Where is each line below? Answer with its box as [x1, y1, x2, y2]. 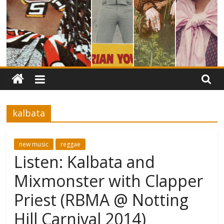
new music [19, 139, 49, 148]
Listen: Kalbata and [14, 150, 155, 172]
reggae [60, 139, 81, 148]
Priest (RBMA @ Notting [14, 188, 189, 210]
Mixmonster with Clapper [14, 169, 203, 191]
